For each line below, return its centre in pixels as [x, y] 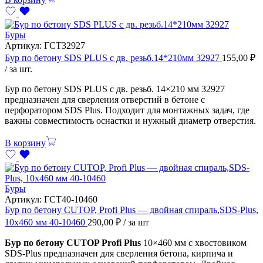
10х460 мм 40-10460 [46, 222]
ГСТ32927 [65, 45]
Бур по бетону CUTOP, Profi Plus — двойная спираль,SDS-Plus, [131, 210]
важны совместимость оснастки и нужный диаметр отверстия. [130, 120]
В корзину [25, 143]
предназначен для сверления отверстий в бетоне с [105, 99]
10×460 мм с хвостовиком [194, 242]
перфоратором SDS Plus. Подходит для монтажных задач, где [127, 110]
